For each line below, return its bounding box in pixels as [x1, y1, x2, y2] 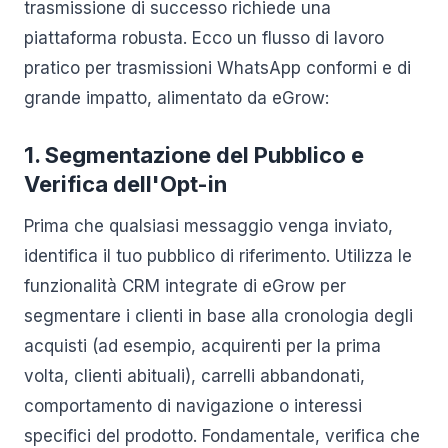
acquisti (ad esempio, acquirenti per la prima [24, 336, 381, 356]
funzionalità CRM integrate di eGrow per [24, 276, 346, 296]
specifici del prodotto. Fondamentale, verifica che [24, 426, 420, 446]
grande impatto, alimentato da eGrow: [24, 88, 329, 108]
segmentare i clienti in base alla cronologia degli [24, 306, 413, 326]
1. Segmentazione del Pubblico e [24, 142, 364, 168]
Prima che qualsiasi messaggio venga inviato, [24, 216, 393, 236]
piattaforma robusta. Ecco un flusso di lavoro [24, 28, 384, 48]
